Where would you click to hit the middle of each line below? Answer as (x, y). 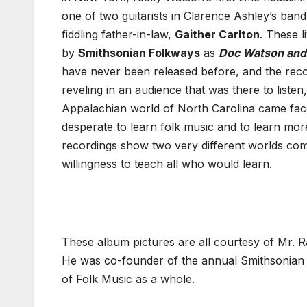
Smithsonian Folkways (139, 52)
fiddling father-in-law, (118, 34)
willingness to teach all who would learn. (167, 163)
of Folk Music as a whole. (128, 279)
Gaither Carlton (217, 34)
